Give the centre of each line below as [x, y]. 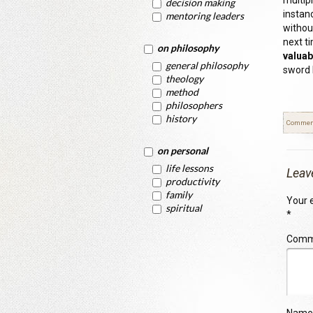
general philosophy [207, 65]
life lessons [189, 168]
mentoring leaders [205, 16]
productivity [192, 181]
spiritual [184, 208]
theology [184, 79]
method [182, 92]
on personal [183, 151]
